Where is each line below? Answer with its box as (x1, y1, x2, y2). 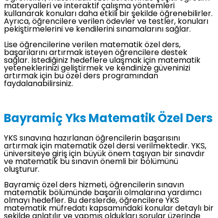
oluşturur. (4, 166, 39, 174)
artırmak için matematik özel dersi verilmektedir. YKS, (4, 143, 206, 151)
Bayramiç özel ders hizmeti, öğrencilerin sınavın (4, 182, 184, 190)
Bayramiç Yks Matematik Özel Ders (4, 113, 213, 126)
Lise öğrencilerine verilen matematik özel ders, (4, 41, 181, 50)
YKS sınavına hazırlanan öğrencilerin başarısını (4, 135, 180, 143)
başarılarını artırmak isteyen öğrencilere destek (4, 49, 187, 57)
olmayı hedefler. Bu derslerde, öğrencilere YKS (4, 197, 179, 205)
